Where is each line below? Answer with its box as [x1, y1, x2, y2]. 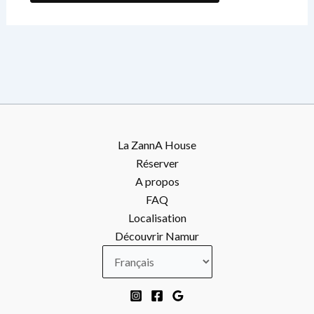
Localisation [128, 211, 186, 224]
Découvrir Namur [115, 229, 199, 243]
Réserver [135, 156, 179, 170]
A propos [135, 175, 179, 188]
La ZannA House [118, 138, 196, 151]
